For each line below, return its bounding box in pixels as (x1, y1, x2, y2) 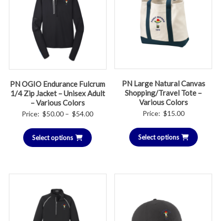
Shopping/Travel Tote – (125, 88, 202, 98)
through (93, 146, 118, 155)
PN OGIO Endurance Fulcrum (10, 79, 106, 89)
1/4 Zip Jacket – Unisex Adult (10, 89, 105, 98)
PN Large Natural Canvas (121, 79, 205, 88)
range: (93, 121, 113, 130)
